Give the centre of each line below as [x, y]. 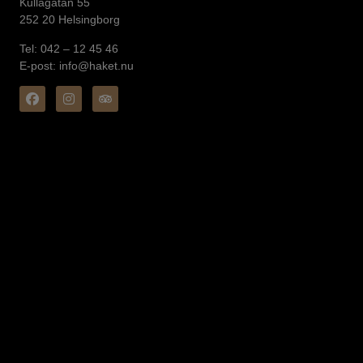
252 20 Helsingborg [70, 20]
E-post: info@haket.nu [77, 65]
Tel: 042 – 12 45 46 [69, 48]
